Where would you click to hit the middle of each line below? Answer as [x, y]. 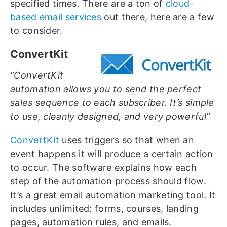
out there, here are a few [158, 17]
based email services [56, 17]
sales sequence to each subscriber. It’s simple [112, 103]
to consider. [36, 31]
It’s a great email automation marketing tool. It [113, 195]
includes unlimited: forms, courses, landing [104, 209]
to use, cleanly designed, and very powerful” [110, 117]
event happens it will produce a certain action [112, 154]
